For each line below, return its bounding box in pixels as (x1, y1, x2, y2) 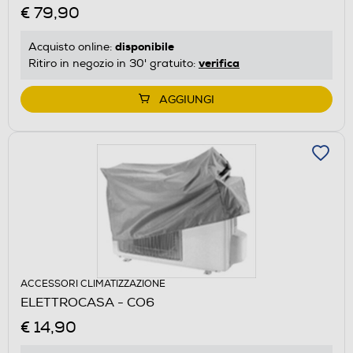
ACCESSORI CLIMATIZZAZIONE (20, 277, 165, 290)
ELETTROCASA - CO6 (20, 294, 154, 310)
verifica (199, 55, 240, 70)
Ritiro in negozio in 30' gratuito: (28, 56, 199, 70)
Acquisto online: (28, 39, 115, 54)
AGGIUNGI (159, 92, 214, 106)
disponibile (115, 39, 174, 54)
